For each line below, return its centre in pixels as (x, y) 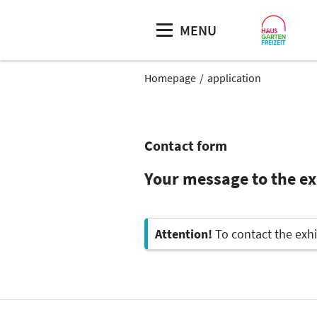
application (234, 78)
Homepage (170, 78)
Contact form (186, 145)
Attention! (184, 234)
